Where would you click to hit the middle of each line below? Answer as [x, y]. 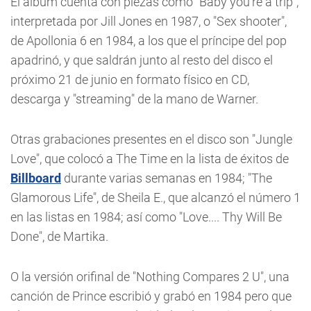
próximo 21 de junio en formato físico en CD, [130, 79]
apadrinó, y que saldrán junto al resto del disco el [142, 60]
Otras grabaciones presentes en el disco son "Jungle [151, 139]
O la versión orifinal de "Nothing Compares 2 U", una [150, 277]
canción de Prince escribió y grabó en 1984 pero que [151, 296]
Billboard [36, 178]
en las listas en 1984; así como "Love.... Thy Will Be [146, 217]
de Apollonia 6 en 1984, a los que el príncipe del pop [149, 41]
